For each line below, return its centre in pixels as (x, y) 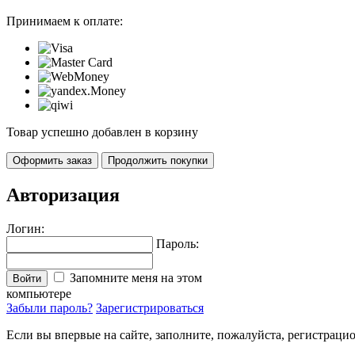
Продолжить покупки (158, 160)
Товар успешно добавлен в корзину (102, 132)
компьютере (39, 293)
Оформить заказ (52, 160)
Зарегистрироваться (150, 307)
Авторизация (63, 195)
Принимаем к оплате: (65, 21)
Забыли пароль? (50, 307)
